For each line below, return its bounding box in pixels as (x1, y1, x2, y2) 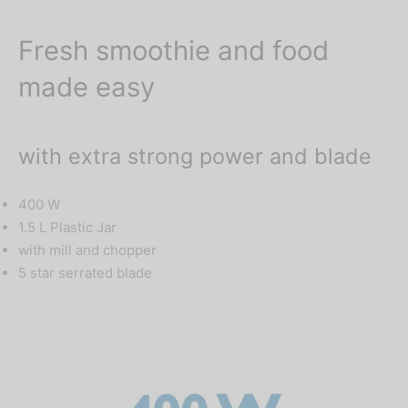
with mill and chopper (18, 240, 157, 259)
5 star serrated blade (18, 263, 152, 281)
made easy (18, 71, 155, 104)
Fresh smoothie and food (18, 35, 329, 67)
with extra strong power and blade (18, 143, 372, 170)
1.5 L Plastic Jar (18, 218, 117, 236)
